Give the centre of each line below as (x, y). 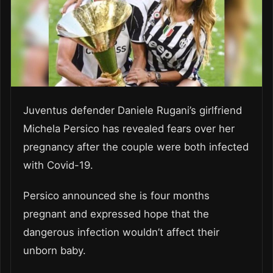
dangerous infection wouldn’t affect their (121, 232)
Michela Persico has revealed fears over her (129, 128)
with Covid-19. (58, 165)
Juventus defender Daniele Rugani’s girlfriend (133, 110)
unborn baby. (55, 250)
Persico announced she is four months (116, 195)
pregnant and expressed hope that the (116, 214)
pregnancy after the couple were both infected (136, 147)
